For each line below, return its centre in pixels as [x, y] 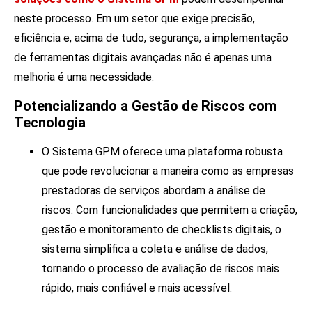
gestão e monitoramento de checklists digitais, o [162, 229]
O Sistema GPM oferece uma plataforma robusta [162, 151]
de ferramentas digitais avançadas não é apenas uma [143, 58]
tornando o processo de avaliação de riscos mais [161, 268]
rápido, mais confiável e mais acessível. [137, 288]
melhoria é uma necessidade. [84, 77]
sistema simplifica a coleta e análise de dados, [155, 249]
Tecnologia [50, 122]
